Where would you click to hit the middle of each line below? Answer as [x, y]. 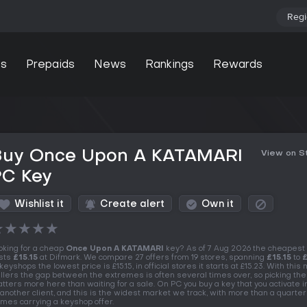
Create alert [132, 205]
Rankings [169, 65]
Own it [218, 205]
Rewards [237, 65]
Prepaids [50, 65]
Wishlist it [39, 205]
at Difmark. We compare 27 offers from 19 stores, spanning [152, 258]
